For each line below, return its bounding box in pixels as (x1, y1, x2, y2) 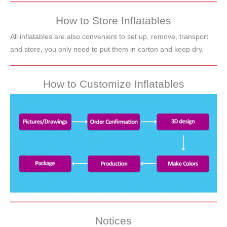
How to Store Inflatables (56, 15, 171, 27)
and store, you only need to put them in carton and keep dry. (10, 46, 204, 54)
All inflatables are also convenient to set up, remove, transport (10, 33, 208, 41)
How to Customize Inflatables (43, 78, 184, 90)
